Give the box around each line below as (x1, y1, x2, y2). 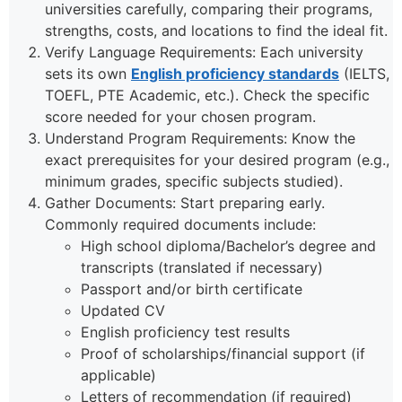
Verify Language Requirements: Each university (45, 43, 363, 62)
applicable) (81, 366, 156, 385)
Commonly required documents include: (45, 215, 316, 234)
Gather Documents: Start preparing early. (45, 194, 325, 213)
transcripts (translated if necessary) (81, 258, 323, 277)
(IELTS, (339, 65, 389, 83)
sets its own (45, 65, 131, 83)
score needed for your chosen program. (45, 108, 316, 127)
